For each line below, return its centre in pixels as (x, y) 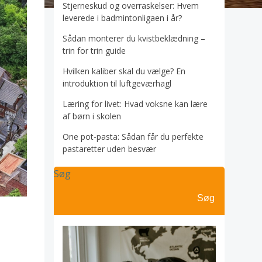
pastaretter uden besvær (109, 149)
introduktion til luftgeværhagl (117, 83)
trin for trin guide (94, 51)
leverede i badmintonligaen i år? (122, 18)
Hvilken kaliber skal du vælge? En (124, 71)
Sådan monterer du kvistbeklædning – (134, 38)
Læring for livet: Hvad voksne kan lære (135, 104)
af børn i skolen (92, 116)
